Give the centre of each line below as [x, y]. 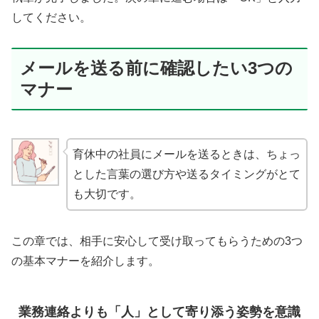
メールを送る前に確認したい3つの [156, 68]
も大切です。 [106, 194]
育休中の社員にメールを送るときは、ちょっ [186, 155]
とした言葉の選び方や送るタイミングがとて [186, 174]
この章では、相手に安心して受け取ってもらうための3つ [157, 241]
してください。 [51, 17]
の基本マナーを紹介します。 [85, 261]
